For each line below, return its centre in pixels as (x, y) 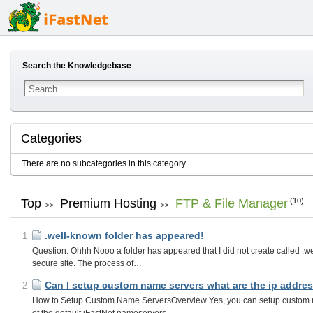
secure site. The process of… (87, 263)
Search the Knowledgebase (77, 66)
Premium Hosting (108, 203)
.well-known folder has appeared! (124, 235)
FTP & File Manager (232, 203)
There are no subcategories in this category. (104, 163)
